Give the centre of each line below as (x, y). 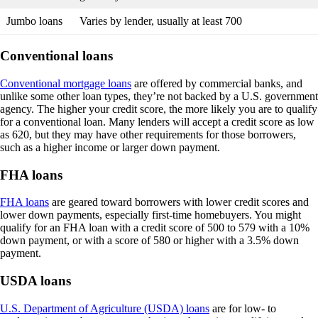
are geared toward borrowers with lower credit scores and (179, 202)
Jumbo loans (34, 21)
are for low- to (243, 308)
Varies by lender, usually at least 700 (161, 21)
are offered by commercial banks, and (217, 83)
